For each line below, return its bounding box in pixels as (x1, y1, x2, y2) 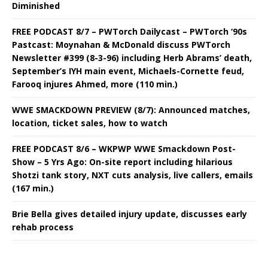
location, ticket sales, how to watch (12, 117, 167, 129)
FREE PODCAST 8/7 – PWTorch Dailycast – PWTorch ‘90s (12, 25, 247, 37)
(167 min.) (12, 182, 54, 194)
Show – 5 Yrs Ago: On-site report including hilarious (12, 156, 233, 167)
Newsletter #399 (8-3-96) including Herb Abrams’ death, (12, 51, 252, 63)
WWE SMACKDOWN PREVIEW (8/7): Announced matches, (12, 103, 250, 115)
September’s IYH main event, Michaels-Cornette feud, (12, 65, 244, 77)
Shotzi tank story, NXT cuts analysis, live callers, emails (12, 169, 253, 181)
